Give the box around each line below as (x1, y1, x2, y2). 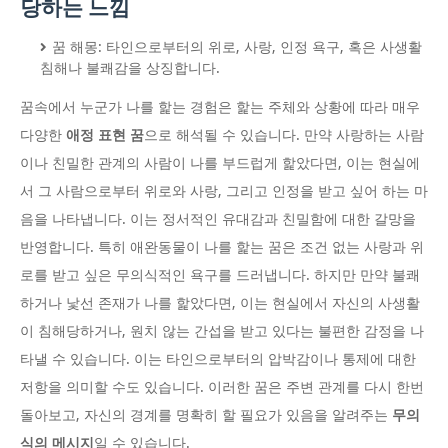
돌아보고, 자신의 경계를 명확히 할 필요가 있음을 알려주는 (20, 407, 392, 424)
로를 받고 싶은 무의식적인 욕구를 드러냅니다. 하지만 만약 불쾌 (20, 267, 420, 284)
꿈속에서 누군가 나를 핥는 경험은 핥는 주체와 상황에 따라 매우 (20, 99, 420, 116)
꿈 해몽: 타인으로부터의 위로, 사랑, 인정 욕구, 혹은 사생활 (52, 39, 422, 56)
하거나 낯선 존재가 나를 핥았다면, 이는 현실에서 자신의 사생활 (20, 295, 420, 312)
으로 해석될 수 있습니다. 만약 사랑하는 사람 (144, 127, 424, 144)
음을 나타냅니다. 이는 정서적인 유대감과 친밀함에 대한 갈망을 (20, 211, 416, 228)
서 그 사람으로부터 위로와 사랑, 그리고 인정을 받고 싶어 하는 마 (20, 183, 428, 200)
